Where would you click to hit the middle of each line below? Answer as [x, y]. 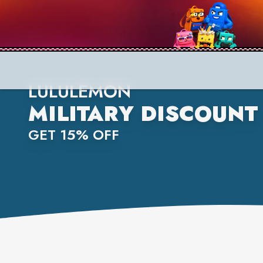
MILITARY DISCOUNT [143, 114]
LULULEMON [80, 91]
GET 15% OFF [74, 135]
